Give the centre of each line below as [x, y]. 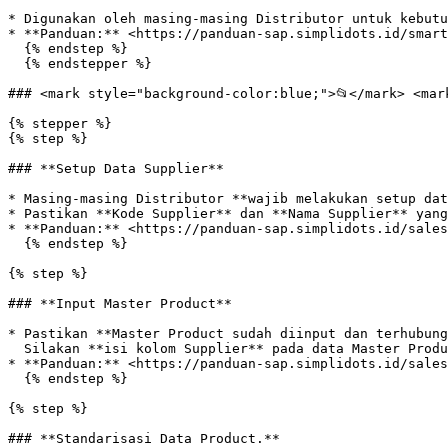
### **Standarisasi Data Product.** [144, 438]
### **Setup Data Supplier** [116, 168]
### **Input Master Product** [120, 303]
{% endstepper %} [16, 63]
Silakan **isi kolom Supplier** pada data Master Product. [16, 348]
